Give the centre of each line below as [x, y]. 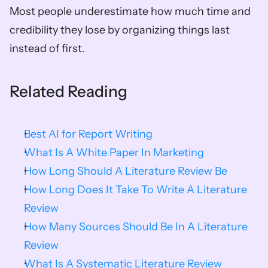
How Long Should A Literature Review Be [126, 171]
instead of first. [47, 48]
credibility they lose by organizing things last [120, 30]
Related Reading [68, 92]
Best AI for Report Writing [88, 134]
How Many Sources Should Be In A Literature [136, 227]
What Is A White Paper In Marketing [114, 153]
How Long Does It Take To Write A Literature [135, 190]
